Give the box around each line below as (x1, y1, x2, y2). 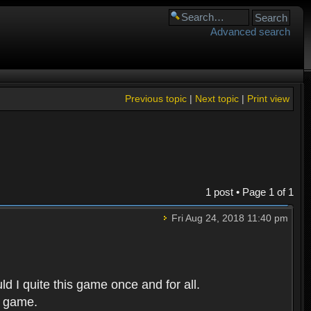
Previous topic (124, 93, 187, 104)
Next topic (194, 93, 239, 104)
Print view (246, 93, 289, 104)
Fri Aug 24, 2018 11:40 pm (168, 212, 288, 224)
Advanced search (210, 26, 290, 37)
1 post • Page (205, 186, 269, 199)
